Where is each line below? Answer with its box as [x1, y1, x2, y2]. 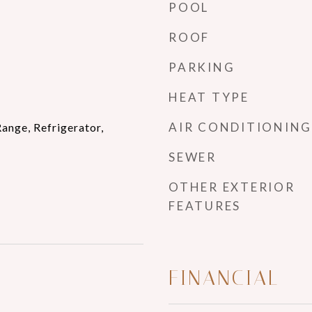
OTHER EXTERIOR [169, 180, 295, 194]
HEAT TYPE [169, 90, 249, 104]
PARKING [169, 60, 235, 75]
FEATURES [169, 198, 241, 213]
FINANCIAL [169, 266, 279, 290]
